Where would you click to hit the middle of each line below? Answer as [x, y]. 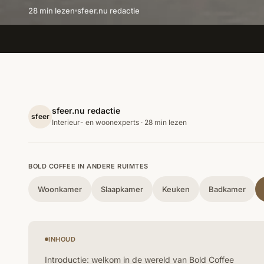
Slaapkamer [122, 189]
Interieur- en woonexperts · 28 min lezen [119, 123]
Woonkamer [60, 189]
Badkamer [227, 189]
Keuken [176, 189]
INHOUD [62, 239]
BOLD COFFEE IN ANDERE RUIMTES [88, 166]
